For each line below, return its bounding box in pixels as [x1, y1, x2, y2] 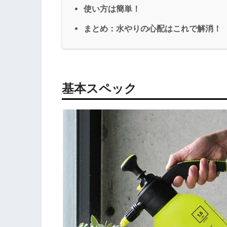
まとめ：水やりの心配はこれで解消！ [84, 23, 221, 33]
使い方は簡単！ [84, 4, 140, 13]
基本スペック [62, 81, 137, 95]
